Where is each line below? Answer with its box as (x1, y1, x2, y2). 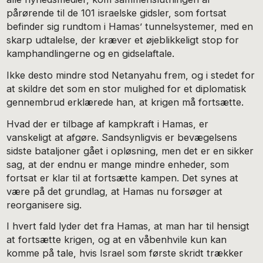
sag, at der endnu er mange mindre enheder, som (6, 158, 230, 170)
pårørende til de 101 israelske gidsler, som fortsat (6, 7, 227, 19)
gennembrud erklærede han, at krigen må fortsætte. (6, 96, 244, 108)
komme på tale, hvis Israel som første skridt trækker (6, 247, 244, 259)
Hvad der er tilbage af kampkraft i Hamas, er (6, 117, 209, 130)
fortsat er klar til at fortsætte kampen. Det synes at (6, 171, 239, 184)
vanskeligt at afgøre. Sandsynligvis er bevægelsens (6, 131, 238, 143)
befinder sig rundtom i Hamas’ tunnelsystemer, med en (6, 21, 254, 33)
